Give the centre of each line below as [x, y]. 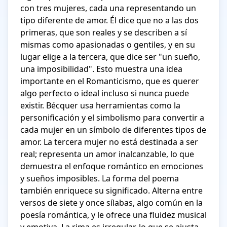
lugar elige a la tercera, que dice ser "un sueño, [110, 57]
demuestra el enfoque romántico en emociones [112, 166]
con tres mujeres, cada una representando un [108, 8]
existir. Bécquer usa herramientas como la [100, 105]
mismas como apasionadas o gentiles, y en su [108, 45]
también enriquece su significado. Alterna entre [111, 191]
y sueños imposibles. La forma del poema [100, 178]
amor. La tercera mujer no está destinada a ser [109, 142]
